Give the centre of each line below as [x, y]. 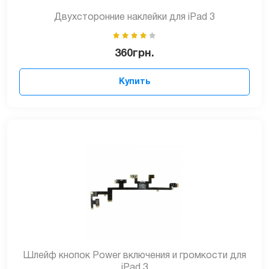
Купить [134, 82]
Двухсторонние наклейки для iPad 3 [134, 17]
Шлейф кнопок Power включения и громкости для [134, 255]
